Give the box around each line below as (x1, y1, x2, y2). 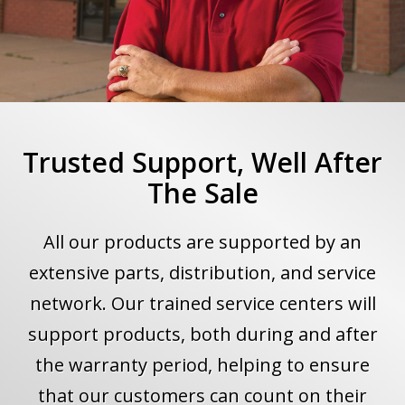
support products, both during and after (27, 322, 378, 347)
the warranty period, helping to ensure (35, 353, 370, 378)
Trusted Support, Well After (23, 144, 382, 182)
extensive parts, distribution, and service (29, 260, 376, 286)
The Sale (146, 174, 259, 212)
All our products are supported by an (43, 230, 362, 255)
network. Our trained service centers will (29, 291, 376, 316)
